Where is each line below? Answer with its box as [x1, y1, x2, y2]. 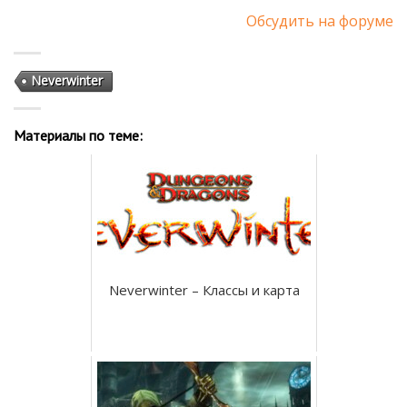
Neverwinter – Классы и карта [108, 280, 300, 299]
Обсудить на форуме [246, 10, 393, 31]
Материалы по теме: [14, 125, 143, 144]
